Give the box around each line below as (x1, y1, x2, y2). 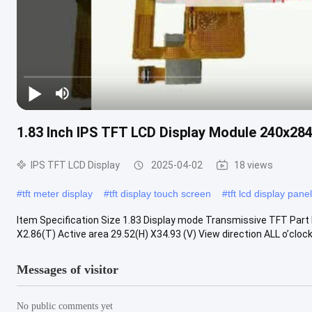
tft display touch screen (109, 187, 211, 199)
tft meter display (22, 187, 93, 199)
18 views (234, 159, 273, 171)
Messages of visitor (17, 262, 118, 276)
